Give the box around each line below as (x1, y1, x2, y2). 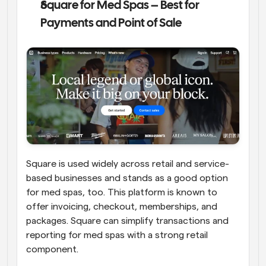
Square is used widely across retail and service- (26, 159, 229, 169)
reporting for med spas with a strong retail (26, 230, 208, 240)
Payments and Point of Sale (40, 17, 182, 29)
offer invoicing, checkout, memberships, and (26, 201, 217, 211)
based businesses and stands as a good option (26, 173, 228, 183)
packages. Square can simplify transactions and (26, 216, 229, 226)
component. (26, 244, 81, 254)
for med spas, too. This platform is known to (26, 187, 217, 197)
